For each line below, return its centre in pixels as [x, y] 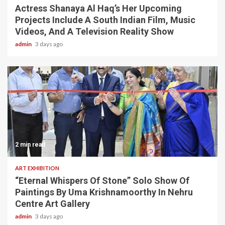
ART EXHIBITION [37, 168]
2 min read [30, 145]
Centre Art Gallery [52, 204]
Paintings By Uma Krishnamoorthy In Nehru [104, 192]
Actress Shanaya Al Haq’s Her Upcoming [98, 9]
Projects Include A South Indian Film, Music [105, 20]
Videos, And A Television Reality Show [94, 32]
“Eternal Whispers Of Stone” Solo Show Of [102, 181]
